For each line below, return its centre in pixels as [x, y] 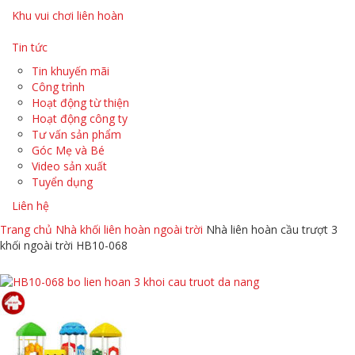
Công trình [58, 87]
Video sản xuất [69, 166]
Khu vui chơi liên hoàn [68, 15]
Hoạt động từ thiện [80, 103]
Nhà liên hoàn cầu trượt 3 [272, 229]
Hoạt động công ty [80, 118]
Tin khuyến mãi [71, 71]
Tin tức [30, 47]
